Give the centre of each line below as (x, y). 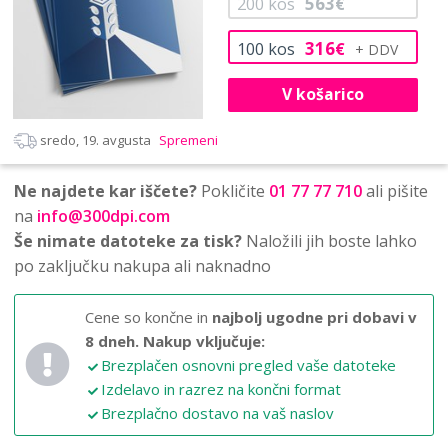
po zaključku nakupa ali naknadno (142, 265)
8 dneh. (112, 340)
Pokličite (233, 190)
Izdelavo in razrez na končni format (221, 388)
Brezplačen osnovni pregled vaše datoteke (248, 364)
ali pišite (395, 190)
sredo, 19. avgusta (95, 139)
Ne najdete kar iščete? (105, 190)
